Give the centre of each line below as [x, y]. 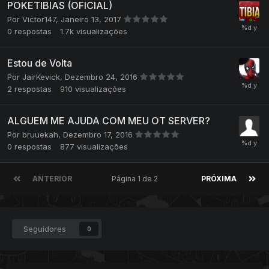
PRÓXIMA [219, 179]
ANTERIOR [52, 179]
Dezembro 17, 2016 [99, 135]
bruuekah [40, 135]
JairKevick [41, 77]
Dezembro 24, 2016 [102, 77]
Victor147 [39, 20]
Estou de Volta [40, 63]
